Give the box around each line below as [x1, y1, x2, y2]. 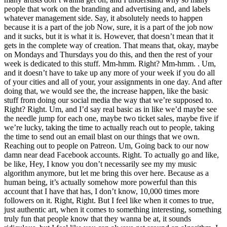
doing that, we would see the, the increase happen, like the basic [4, 87, 208, 96]
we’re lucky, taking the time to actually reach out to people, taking [4, 123, 214, 132]
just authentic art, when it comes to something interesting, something [4, 205, 221, 214]
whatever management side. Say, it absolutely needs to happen [4, 14, 203, 23]
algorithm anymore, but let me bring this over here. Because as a [4, 169, 209, 178]
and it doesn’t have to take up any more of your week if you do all [4, 68, 215, 78]
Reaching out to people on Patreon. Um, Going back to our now [4, 141, 209, 150]
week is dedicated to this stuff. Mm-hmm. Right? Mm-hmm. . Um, [4, 59, 216, 68]
